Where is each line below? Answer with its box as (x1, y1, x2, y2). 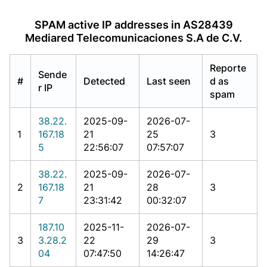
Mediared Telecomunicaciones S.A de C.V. (25, 31, 242, 44)
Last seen (147, 74, 191, 87)
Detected (83, 74, 125, 87)
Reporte (210, 61, 246, 74)
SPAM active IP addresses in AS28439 (34, 18, 233, 31)
